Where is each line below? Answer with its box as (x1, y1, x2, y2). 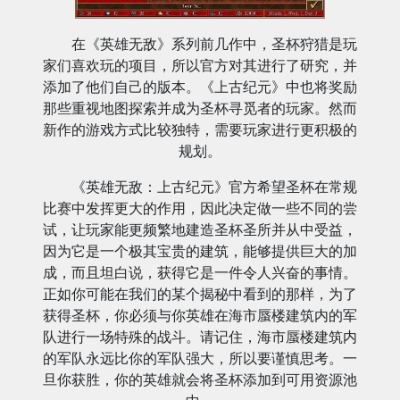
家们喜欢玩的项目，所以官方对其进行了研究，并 (43, 54, 357, 75)
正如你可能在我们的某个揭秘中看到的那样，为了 (43, 283, 357, 304)
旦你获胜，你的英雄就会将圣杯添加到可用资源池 (43, 369, 357, 389)
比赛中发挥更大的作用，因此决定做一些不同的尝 (43, 197, 357, 218)
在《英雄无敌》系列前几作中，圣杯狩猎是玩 (71, 33, 357, 54)
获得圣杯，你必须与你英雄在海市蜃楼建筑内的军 (43, 304, 357, 325)
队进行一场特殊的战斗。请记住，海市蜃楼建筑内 (43, 326, 357, 346)
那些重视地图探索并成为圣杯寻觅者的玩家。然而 (43, 97, 357, 118)
